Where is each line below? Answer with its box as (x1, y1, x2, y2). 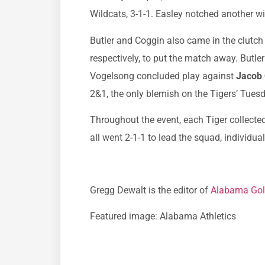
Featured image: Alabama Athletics (90, 211, 236, 222)
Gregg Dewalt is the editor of (90, 184, 211, 196)
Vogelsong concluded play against (90, 70, 236, 82)
